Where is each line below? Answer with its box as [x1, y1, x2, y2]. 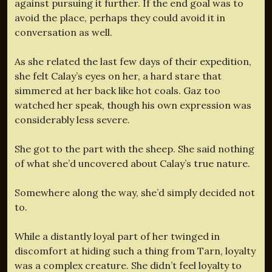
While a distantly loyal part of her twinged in [15, 229, 220, 242]
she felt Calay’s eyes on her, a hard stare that [15, 69, 222, 82]
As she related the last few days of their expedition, [15, 55, 251, 67]
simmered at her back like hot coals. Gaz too [15, 84, 220, 97]
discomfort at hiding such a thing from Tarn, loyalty [15, 244, 256, 257]
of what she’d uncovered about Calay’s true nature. [15, 157, 250, 169]
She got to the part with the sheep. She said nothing [15, 142, 254, 155]
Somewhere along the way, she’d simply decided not [15, 186, 255, 199]
